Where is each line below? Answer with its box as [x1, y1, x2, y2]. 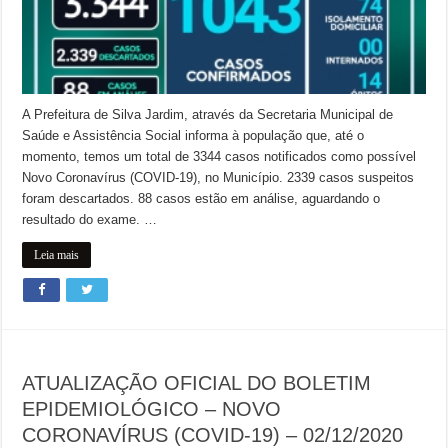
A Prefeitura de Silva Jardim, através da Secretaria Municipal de [22, 106, 394, 122]
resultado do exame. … [22, 211, 158, 227]
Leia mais [34, 247, 80, 262]
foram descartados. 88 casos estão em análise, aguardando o [22, 190, 381, 206]
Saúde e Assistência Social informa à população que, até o [22, 127, 365, 143]
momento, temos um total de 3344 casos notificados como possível [22, 148, 417, 164]
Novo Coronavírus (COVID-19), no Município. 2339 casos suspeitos [22, 169, 415, 185]
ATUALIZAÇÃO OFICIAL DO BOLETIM [22, 371, 372, 394]
